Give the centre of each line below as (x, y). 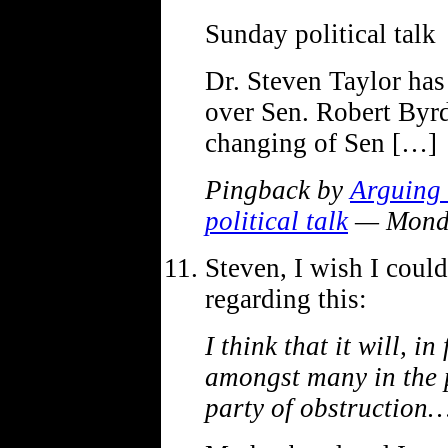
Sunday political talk (320, 33)
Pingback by (277, 189)
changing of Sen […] (321, 142)
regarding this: (286, 298)
